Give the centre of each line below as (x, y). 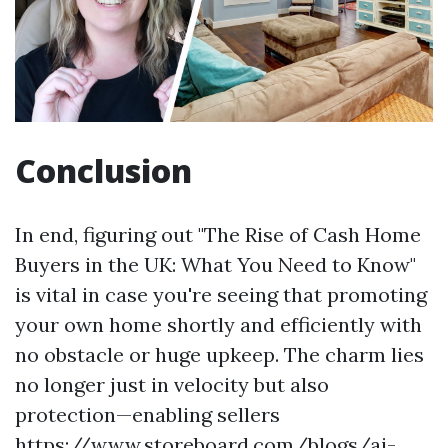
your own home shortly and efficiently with (218, 325)
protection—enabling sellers (147, 415)
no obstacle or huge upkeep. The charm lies (219, 355)
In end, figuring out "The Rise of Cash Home (218, 235)
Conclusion (103, 171)
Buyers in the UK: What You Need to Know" (215, 265)
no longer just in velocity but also (172, 385)
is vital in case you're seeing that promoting (221, 295)
